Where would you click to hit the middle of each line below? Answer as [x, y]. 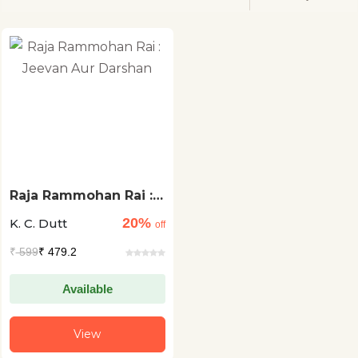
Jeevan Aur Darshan [78, 211]
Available [87, 289]
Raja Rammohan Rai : [81, 195]
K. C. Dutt [38, 223]
